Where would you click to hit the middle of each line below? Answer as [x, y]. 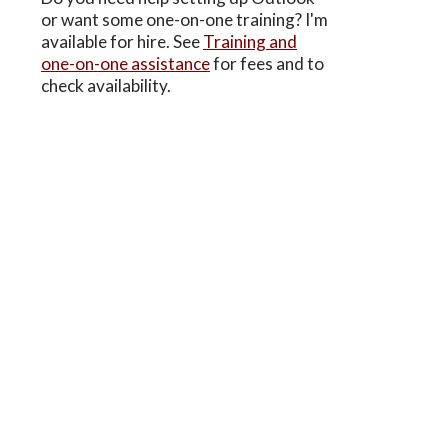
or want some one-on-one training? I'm [184, 19]
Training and [250, 41]
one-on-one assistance [125, 63]
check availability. [106, 85]
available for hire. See [122, 41]
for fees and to [267, 63]
